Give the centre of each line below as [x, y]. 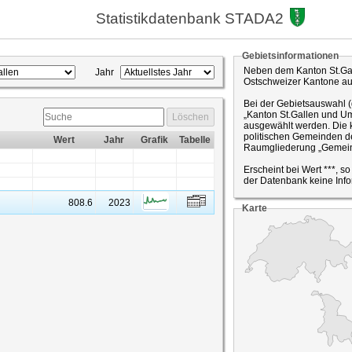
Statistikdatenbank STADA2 [190, 18]
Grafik [154, 140]
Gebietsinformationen [290, 56]
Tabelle [195, 140]
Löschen [191, 117]
